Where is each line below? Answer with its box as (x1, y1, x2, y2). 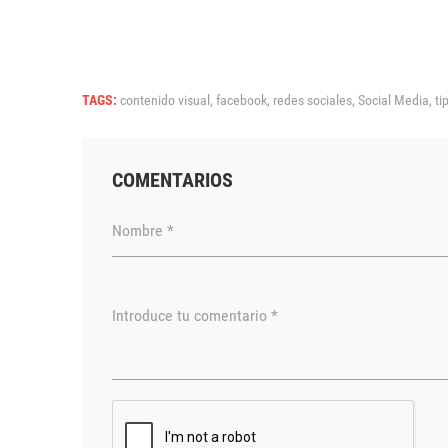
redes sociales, (273, 92, 358, 108)
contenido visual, (120, 92, 216, 108)
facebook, (216, 92, 273, 108)
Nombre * (112, 220, 174, 240)
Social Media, (358, 92, 435, 108)
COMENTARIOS (112, 168, 233, 192)
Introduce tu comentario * (112, 305, 278, 325)
